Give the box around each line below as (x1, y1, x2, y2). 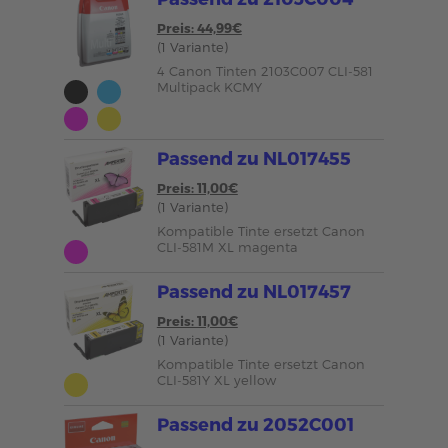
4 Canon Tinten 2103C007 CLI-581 (156, 63, 373, 79)
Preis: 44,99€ (156, 20, 242, 36)
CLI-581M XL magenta (156, 239, 298, 255)
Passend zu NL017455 (156, 147, 351, 168)
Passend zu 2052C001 (156, 413, 354, 434)
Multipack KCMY (156, 79, 262, 95)
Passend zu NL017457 (156, 280, 351, 301)
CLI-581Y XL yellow (156, 372, 276, 388)
